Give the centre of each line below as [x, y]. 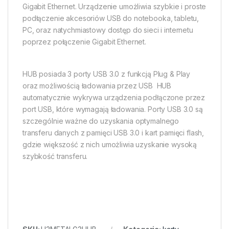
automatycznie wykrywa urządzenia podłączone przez [114, 98]
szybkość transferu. [55, 156]
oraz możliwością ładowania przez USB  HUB [97, 86]
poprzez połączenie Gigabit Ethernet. [84, 42]
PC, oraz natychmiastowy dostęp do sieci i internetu [108, 30]
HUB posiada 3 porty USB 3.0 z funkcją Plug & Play [107, 74]
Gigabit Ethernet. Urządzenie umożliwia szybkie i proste [114, 7]
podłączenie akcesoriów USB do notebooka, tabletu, [111, 18]
